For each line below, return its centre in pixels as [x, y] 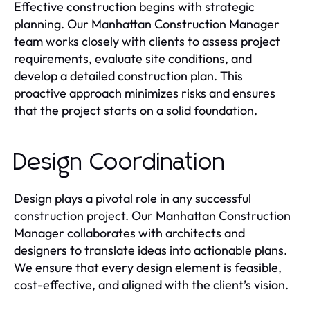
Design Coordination [120, 163]
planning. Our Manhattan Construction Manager [147, 24]
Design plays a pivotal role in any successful [133, 199]
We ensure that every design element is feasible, [148, 268]
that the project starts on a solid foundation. [136, 111]
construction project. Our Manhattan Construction [152, 216]
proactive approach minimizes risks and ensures [145, 93]
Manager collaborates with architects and [129, 233]
